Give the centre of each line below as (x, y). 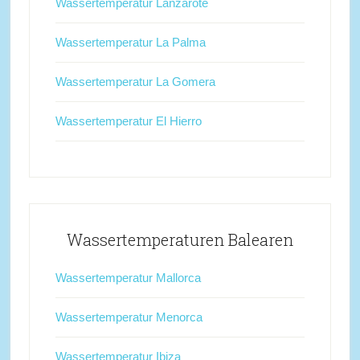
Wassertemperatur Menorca (129, 317)
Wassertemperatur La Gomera (135, 82)
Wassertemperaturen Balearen (180, 239)
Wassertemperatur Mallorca (128, 278)
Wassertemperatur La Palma (130, 42)
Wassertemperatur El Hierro (128, 121)
